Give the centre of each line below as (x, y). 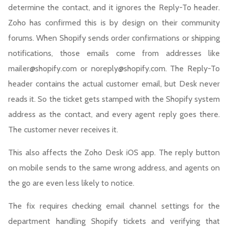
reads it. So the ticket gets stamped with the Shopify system (114, 99)
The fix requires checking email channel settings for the (114, 206)
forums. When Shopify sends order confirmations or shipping (114, 38)
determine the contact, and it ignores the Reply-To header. (114, 8)
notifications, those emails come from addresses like (114, 53)
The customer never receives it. (63, 130)
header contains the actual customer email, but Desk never (114, 84)
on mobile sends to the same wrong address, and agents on (114, 168)
